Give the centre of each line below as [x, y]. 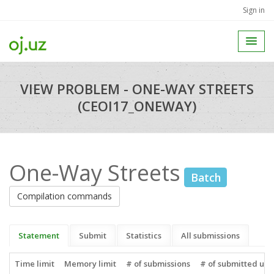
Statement [39, 235]
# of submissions [158, 263]
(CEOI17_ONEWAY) [137, 106]
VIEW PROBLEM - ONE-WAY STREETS [137, 89]
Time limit [35, 263]
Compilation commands [65, 196]
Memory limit [90, 263]
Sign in [254, 10]
